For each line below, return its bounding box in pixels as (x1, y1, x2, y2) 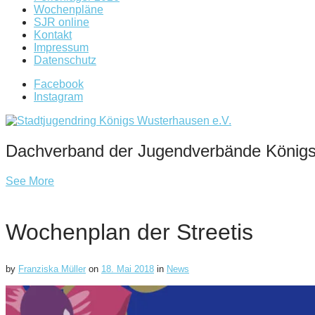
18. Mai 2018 (101, 264, 154, 275)
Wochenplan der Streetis (6, 219, 253, 245)
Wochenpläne (34, 4, 103, 16)
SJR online (34, 16, 89, 29)
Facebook (34, 78, 84, 91)
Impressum (34, 41, 89, 54)
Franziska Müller (18, 264, 86, 275)
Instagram (34, 91, 83, 103)
